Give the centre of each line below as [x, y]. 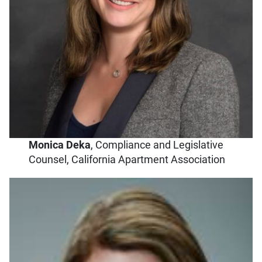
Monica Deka [60, 145]
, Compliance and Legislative [157, 145]
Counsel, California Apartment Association [127, 159]
